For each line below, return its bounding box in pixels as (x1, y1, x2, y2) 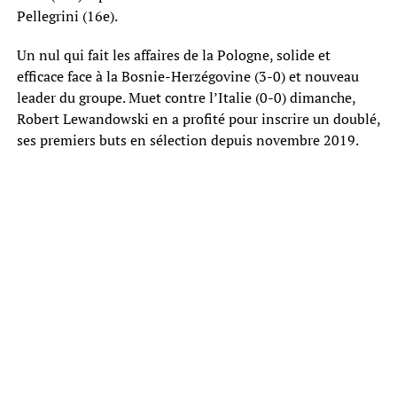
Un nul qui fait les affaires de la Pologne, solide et (16, 44, 331, 65)
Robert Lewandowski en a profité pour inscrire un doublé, (16, 108, 380, 128)
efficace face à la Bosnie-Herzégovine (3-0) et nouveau (16, 66, 359, 86)
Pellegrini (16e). (16, 5, 118, 26)
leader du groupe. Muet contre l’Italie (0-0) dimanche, (16, 87, 355, 107)
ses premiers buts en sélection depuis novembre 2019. (16, 129, 359, 150)
